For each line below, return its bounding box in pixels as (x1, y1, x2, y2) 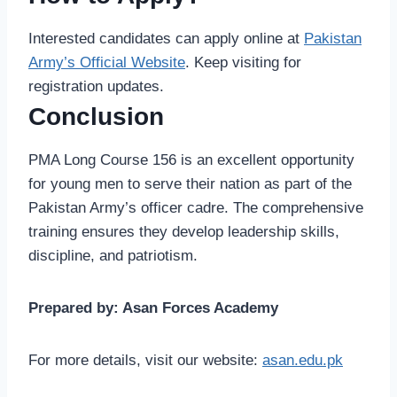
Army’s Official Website (28, 54, 185, 72)
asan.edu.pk (262, 352, 343, 370)
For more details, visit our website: (28, 352, 262, 370)
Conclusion (28, 103, 164, 131)
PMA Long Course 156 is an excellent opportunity (28, 152, 354, 169)
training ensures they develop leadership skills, (28, 223, 339, 241)
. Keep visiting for (185, 54, 301, 72)
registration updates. (28, 78, 164, 96)
